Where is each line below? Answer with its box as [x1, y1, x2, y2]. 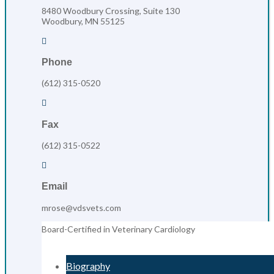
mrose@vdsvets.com [42, 202, 121, 213]
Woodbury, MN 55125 [42, 15, 125, 26]
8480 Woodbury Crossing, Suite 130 [42, 5, 180, 16]
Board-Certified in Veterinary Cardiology [42, 223, 195, 234]
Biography [66, 259, 110, 272]
